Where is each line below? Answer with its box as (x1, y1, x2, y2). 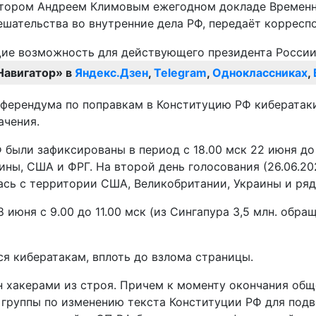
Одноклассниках (212, 66, 308, 80)
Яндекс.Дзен (75, 66, 148, 80)
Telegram (154, 66, 207, 80)
